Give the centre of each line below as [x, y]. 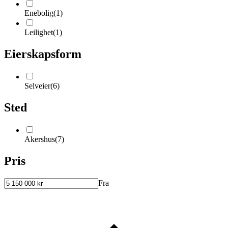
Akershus [40, 139]
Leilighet [39, 33]
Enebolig [39, 13]
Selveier [37, 85]
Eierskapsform [43, 54]
